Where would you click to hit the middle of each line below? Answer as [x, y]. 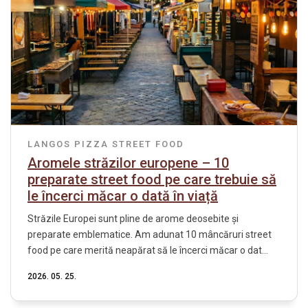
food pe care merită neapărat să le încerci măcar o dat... [148, 250]
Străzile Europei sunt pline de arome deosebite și [133, 218]
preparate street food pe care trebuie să [152, 179]
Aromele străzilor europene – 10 [128, 163]
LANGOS [49, 144]
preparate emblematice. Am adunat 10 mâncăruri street [150, 234]
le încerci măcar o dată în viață [123, 196]
